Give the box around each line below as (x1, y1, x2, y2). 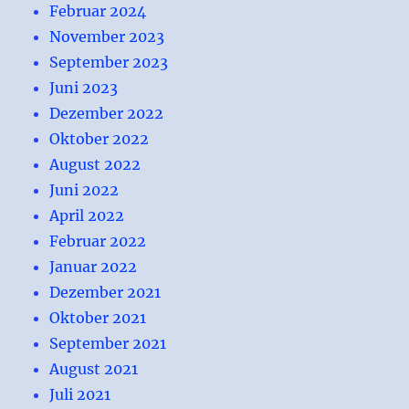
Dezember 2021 (49, 282, 162, 301)
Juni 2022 (49, 180, 120, 199)
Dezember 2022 (49, 103, 164, 122)
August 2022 (49, 154, 142, 173)
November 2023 (49, 26, 165, 46)
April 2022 (49, 205, 125, 225)
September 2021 (49, 333, 167, 352)
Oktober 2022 (49, 129, 150, 148)
